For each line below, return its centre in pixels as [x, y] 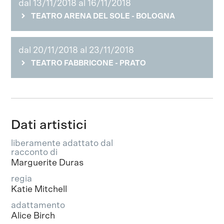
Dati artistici [49, 125]
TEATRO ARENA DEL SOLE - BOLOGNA [103, 16]
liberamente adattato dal [62, 143]
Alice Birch [33, 216]
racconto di [34, 152]
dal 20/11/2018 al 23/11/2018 [76, 50]
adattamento [38, 205]
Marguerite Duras [47, 163]
